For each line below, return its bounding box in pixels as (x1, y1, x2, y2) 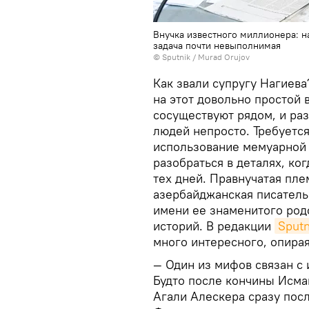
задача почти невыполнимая (153, 39, 281, 52)
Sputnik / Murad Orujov (162, 52, 250, 62)
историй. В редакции (153, 218, 275, 234)
